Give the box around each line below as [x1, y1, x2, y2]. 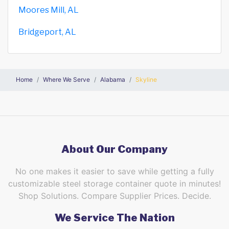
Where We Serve [43, 75, 90, 83]
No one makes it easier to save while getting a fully [15, 166, 214, 176]
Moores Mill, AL [18, 5, 79, 15]
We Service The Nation [54, 211, 175, 224]
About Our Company [61, 143, 168, 155]
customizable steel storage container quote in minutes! [8, 178, 221, 189]
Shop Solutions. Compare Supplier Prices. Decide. [18, 190, 211, 201]
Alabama [100, 75, 125, 83]
